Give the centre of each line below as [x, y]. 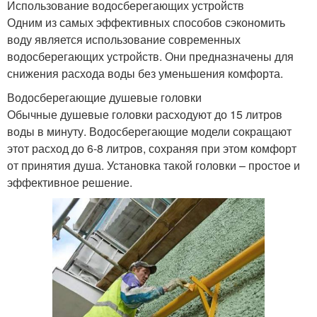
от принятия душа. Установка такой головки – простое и [154, 165]
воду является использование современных [124, 39]
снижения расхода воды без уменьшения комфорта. [145, 73]
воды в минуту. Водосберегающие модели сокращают [149, 131]
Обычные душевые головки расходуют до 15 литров [145, 114]
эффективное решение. [70, 182]
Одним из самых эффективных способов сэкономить [146, 22]
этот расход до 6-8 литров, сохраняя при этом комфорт [152, 148]
